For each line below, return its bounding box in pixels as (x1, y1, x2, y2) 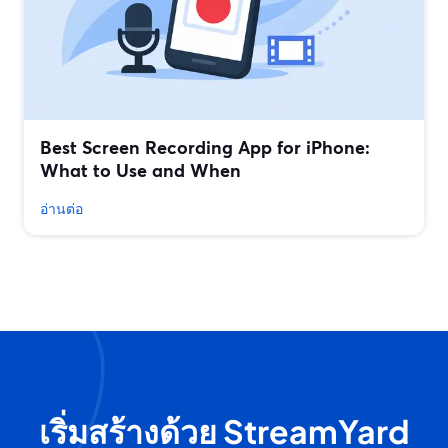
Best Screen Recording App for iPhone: (40, 135, 370, 160)
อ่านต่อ (40, 199, 83, 219)
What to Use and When (40, 158, 241, 183)
